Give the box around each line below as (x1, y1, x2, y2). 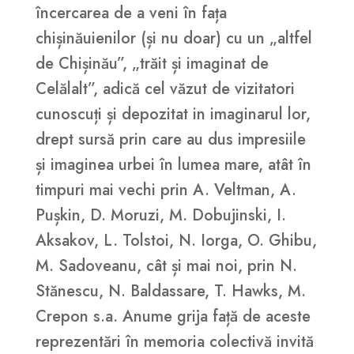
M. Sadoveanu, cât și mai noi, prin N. (35, 254, 297, 278)
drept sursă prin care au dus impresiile (35, 128, 306, 152)
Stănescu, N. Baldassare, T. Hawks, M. (35, 280, 306, 303)
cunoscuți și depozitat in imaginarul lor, (35, 103, 311, 126)
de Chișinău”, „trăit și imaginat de (35, 52, 269, 76)
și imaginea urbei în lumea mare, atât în (35, 153, 311, 177)
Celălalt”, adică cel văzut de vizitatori (35, 77, 295, 101)
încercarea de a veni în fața (35, 2, 227, 25)
